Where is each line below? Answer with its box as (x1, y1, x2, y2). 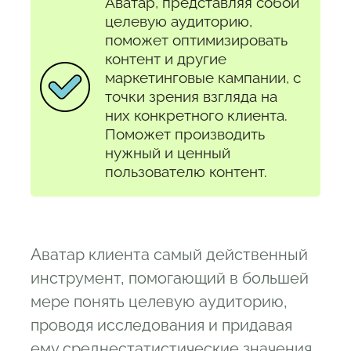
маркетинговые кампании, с (105, 69, 301, 87)
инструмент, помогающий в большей (31, 268, 309, 288)
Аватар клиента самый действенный (31, 244, 308, 264)
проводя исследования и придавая (31, 315, 292, 335)
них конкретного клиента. (105, 107, 288, 125)
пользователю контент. (105, 163, 267, 181)
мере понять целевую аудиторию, (31, 291, 288, 311)
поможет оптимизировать (105, 31, 288, 49)
